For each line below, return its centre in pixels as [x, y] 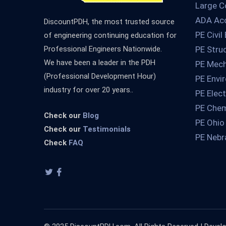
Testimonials [107, 129]
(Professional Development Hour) [100, 76]
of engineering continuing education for [110, 35]
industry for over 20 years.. [89, 90]
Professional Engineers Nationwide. [103, 49]
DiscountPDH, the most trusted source [109, 22]
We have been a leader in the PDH [100, 63]
